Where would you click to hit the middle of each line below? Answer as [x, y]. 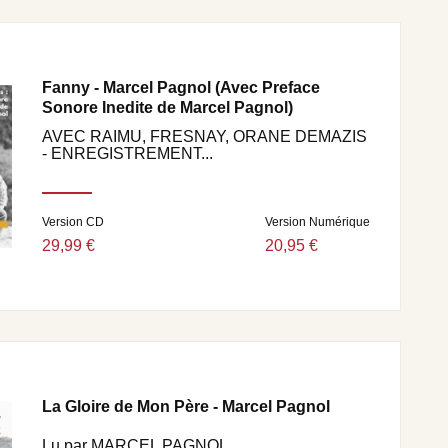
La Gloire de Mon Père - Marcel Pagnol [186, 406]
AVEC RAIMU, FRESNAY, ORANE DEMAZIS [204, 136]
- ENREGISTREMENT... [127, 153]
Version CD [73, 222]
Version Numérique [317, 222]
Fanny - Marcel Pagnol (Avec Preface [181, 87]
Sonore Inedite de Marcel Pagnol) [167, 107]
